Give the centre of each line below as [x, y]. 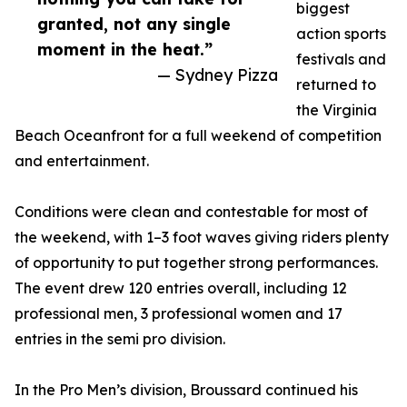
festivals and [341, 60]
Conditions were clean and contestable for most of [191, 212]
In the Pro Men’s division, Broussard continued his [186, 390]
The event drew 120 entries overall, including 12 [181, 288]
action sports [341, 34]
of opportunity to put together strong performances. [196, 263]
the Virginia [337, 110]
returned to [336, 85]
